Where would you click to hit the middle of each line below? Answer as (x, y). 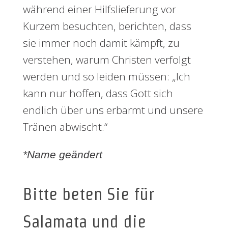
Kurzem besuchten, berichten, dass (107, 26)
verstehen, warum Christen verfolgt (107, 60)
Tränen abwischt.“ (65, 127)
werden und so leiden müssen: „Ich (107, 76)
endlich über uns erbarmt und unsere (113, 110)
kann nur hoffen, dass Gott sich (98, 93)
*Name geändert (63, 154)
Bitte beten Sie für (89, 194)
